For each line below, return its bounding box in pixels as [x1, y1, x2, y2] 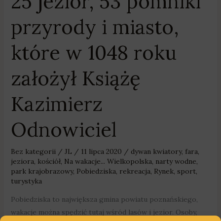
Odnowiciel [10, 116, 116, 142]
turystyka [10, 176, 42, 185]
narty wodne [155, 156, 196, 166]
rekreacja [119, 166, 150, 176]
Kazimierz [10, 91, 103, 116]
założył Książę [10, 65, 141, 91]
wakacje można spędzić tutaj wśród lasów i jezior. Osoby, [10, 207, 197, 217]
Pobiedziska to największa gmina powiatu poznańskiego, [10, 194, 198, 204]
